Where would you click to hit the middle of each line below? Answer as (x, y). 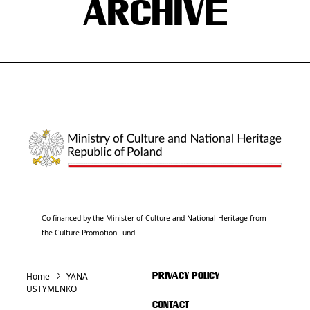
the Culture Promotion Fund (89, 232)
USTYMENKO (52, 289)
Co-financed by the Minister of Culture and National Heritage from (154, 218)
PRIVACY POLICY (186, 276)
